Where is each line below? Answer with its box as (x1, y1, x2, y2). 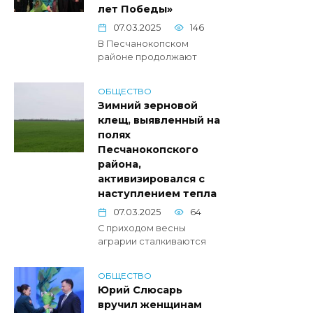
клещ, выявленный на (98, 114, 220, 127)
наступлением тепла (98, 187, 217, 201)
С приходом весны (98, 223, 186, 234)
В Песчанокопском (98, 38, 189, 50)
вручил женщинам (98, 298, 202, 312)
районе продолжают (98, 52, 197, 63)
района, (98, 158, 141, 171)
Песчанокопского (98, 143, 198, 156)
